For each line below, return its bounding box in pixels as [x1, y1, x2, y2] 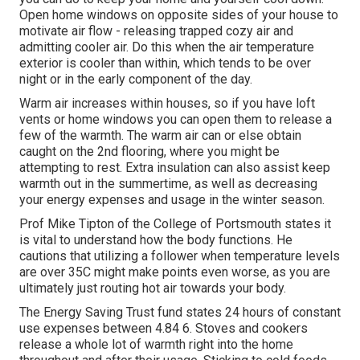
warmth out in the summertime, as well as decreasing [19, 176, 317, 192]
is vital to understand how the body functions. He [19, 232, 292, 248]
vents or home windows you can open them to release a [19, 112, 332, 128]
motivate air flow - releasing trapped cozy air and [19, 23, 293, 39]
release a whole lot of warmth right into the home [19, 337, 293, 353]
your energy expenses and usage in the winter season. [19, 192, 325, 208]
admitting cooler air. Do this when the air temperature [19, 39, 314, 55]
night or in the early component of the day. [19, 72, 252, 88]
